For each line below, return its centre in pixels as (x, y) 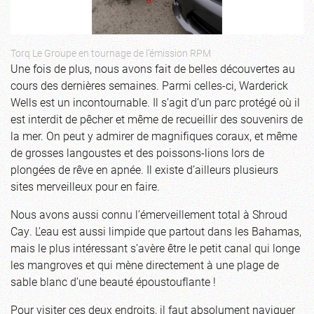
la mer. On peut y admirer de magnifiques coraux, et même (154, 136)
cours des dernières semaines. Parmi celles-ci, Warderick (149, 86)
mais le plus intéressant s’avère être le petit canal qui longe (155, 248)
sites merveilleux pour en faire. (85, 186)
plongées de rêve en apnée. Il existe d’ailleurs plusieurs (144, 170)
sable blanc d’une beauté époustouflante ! (113, 282)
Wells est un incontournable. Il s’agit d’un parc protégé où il (155, 102)
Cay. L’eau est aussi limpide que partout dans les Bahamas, (156, 231)
